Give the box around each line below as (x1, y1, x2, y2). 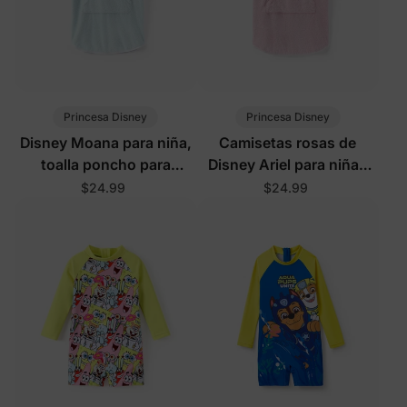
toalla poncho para (40, 155, 171, 174)
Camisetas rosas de (219, 134, 357, 153)
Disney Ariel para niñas (208, 155, 368, 174)
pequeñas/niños (231, 177, 345, 196)
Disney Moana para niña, (19, 134, 192, 153)
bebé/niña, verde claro (27, 177, 184, 196)
